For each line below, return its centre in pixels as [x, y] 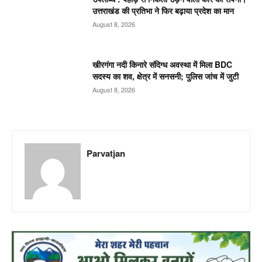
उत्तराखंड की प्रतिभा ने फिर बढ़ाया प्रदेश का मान [163, 11]
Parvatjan [106, 153]
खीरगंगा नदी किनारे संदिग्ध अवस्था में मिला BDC [163, 64]
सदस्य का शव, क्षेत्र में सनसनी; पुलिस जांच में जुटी [166, 76]
